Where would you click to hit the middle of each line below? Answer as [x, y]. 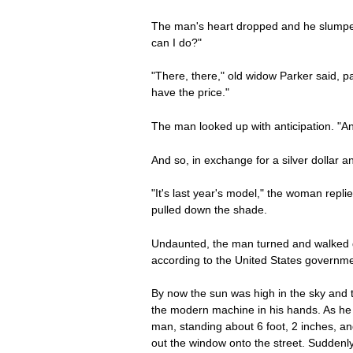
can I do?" [176, 42]
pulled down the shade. [209, 210]
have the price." [190, 93]
